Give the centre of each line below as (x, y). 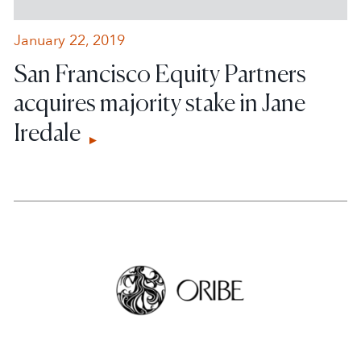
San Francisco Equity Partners (160, 73)
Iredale (50, 132)
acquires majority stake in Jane (160, 102)
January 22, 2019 (70, 40)
